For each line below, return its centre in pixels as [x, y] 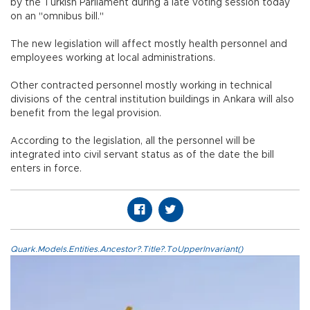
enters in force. [46, 169]
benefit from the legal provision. [86, 114]
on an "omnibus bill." [57, 17]
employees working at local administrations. [113, 58]
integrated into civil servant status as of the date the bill [142, 155]
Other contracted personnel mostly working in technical [141, 86]
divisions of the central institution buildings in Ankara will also [152, 100]
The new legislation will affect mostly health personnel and [149, 45]
